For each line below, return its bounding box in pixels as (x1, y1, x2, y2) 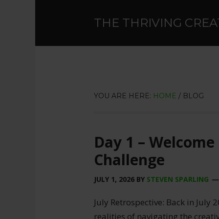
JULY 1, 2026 (94, 175, 134, 184)
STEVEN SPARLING (147, 175, 209, 184)
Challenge (94, 150, 165, 170)
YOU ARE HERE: (94, 91, 153, 100)
